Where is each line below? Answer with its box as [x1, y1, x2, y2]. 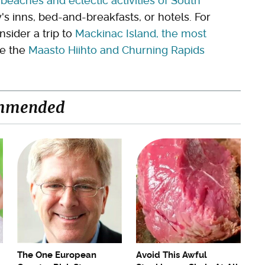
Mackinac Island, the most [75, 27, 206, 40]
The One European [17, 250, 96, 261]
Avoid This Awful [136, 250, 207, 261]
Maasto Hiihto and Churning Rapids [28, 44, 205, 57]
